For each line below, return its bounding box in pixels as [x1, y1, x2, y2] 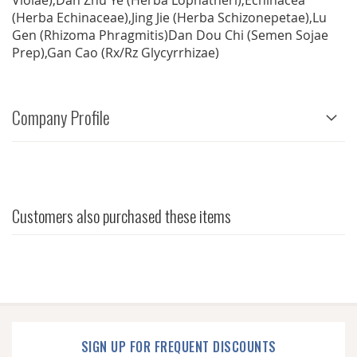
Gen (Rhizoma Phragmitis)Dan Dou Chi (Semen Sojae [12, 26, 328, 45]
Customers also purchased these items [12, 203, 231, 229]
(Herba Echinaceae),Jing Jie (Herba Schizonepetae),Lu [12, 9, 327, 27]
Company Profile [12, 104, 110, 131]
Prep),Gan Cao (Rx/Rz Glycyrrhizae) [12, 44, 219, 62]
